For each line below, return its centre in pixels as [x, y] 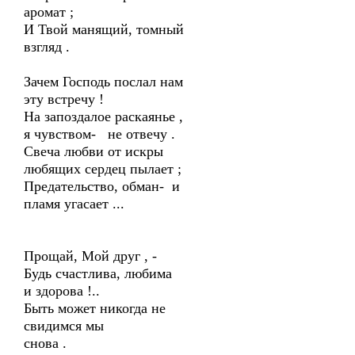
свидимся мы [64, 326]
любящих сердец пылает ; [103, 169]
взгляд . [47, 47]
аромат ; [49, 12]
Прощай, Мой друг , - [90, 256]
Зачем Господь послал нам [103, 82]
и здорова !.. [62, 291]
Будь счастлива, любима [98, 273]
